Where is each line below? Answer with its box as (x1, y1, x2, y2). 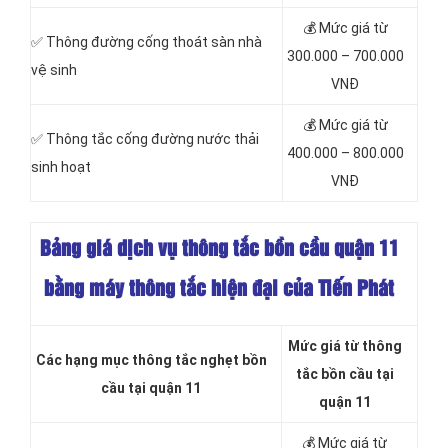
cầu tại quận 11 (101, 380, 201, 397)
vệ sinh (31, 62, 77, 79)
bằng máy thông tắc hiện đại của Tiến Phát (44, 280, 394, 299)
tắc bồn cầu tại (295, 366, 394, 383)
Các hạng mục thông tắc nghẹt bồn (35, 352, 267, 369)
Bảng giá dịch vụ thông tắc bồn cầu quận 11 (39, 240, 399, 259)
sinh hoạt (31, 159, 91, 176)
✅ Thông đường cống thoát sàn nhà (31, 34, 262, 51)
